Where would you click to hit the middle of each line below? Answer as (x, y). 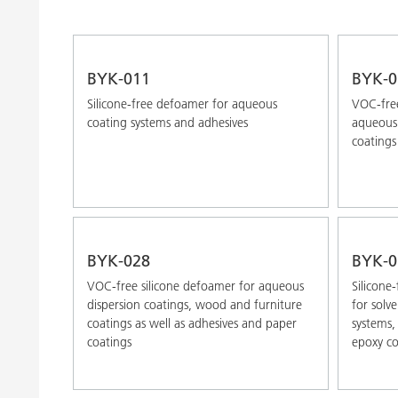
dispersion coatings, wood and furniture (195, 304)
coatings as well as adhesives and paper (192, 323)
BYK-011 (119, 78)
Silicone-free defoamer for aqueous (182, 103)
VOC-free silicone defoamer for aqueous (195, 286)
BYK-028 (119, 260)
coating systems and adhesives (167, 122)
